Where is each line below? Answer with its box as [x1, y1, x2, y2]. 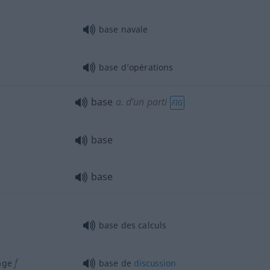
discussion [134, 257, 176, 269]
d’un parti [123, 95, 168, 108]
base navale [98, 24, 148, 35]
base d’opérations [98, 61, 174, 73]
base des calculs [98, 219, 167, 231]
